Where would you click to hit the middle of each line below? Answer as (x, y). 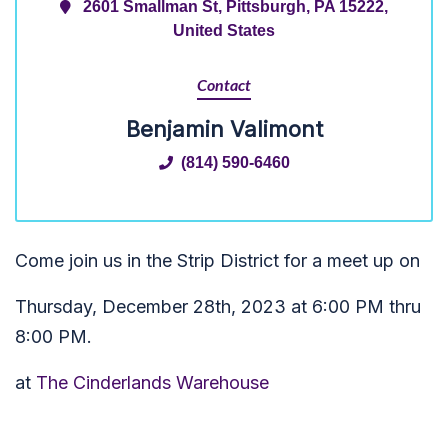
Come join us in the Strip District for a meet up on (217, 260)
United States (224, 30)
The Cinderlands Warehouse (152, 382)
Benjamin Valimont (224, 129)
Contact (224, 86)
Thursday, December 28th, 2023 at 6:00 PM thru (218, 306)
